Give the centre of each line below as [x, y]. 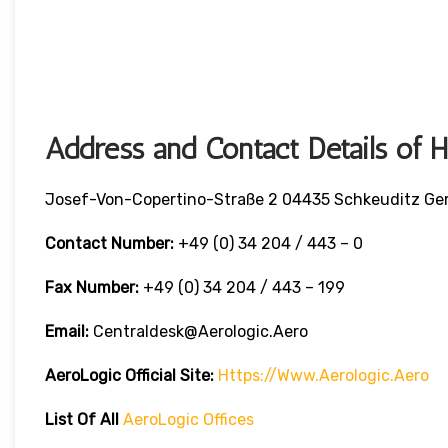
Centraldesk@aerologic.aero [198, 332]
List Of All [84, 420]
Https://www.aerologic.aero [323, 376]
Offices [226, 420]
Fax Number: [94, 288]
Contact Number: [111, 244]
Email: [67, 332]
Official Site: [169, 376]
